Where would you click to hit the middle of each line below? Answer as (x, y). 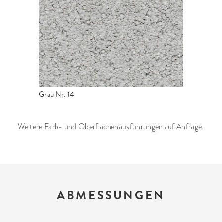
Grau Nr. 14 (57, 94)
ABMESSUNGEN (111, 195)
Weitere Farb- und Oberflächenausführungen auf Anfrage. (111, 127)
